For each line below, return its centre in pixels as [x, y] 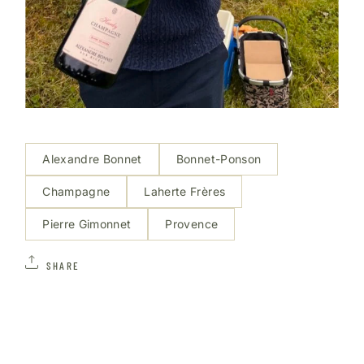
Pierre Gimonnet [87, 224]
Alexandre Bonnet [92, 159]
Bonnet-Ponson [219, 159]
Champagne [76, 192]
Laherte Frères [185, 192]
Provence [192, 224]
